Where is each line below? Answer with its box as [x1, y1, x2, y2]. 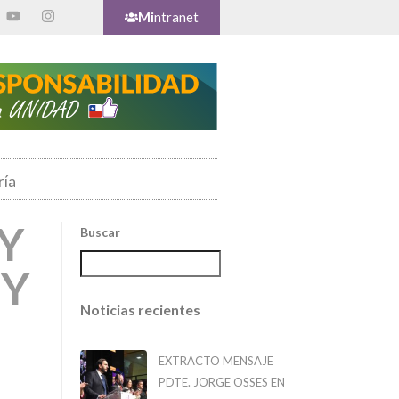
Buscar [79, 224, 120, 240]
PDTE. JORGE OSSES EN [158, 375, 285, 390]
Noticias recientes [79, 301, 200, 319]
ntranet [154, 9, 199, 25]
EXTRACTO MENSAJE [158, 354, 273, 369]
